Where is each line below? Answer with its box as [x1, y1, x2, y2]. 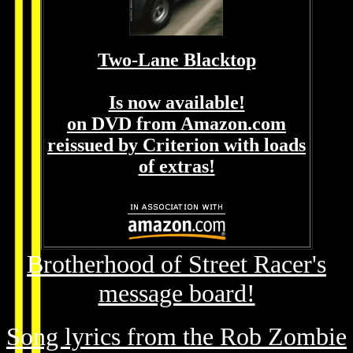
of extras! [138, 156, 215, 176]
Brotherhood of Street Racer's [27, 250, 326, 278]
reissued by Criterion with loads [47, 135, 306, 155]
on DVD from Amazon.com [67, 113, 286, 134]
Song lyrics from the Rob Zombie [6, 322, 347, 351]
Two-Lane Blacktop [97, 50, 256, 70]
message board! [98, 279, 255, 307]
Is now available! [108, 92, 245, 113]
